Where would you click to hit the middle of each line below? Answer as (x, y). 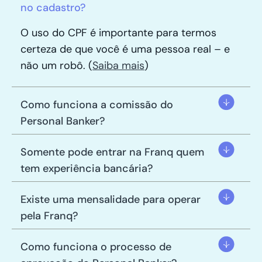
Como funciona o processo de (96, 247)
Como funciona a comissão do (97, 104)
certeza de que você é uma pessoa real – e (125, 49)
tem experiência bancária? (87, 168)
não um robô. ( (56, 66)
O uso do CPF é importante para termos (118, 33)
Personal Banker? (63, 121)
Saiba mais (118, 66)
